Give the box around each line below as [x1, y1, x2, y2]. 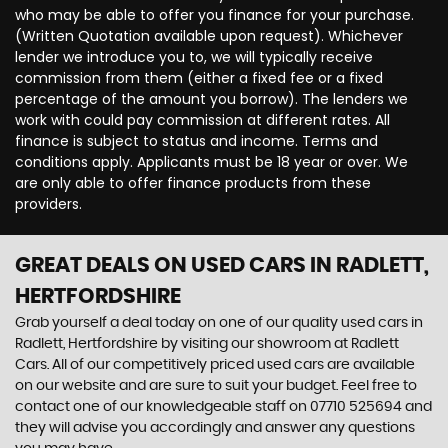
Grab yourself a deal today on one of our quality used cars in [15, 315, 423, 330]
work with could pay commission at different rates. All [15, 109, 390, 130]
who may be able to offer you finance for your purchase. [15, 4, 414, 25]
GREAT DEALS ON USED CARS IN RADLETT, [15, 254, 429, 276]
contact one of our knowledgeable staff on [15, 399, 310, 414]
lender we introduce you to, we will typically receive [15, 46, 373, 67]
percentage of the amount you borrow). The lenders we [15, 88, 408, 109]
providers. [15, 193, 82, 214]
